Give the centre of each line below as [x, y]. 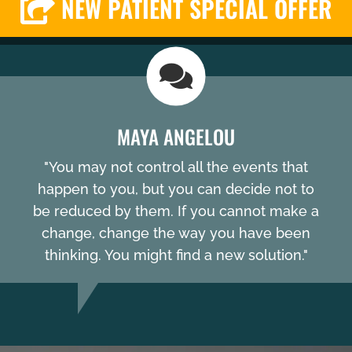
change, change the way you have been [176, 233]
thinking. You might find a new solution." [176, 255]
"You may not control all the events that [176, 167]
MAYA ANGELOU [176, 137]
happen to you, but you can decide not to [176, 189]
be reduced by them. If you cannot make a [176, 211]
